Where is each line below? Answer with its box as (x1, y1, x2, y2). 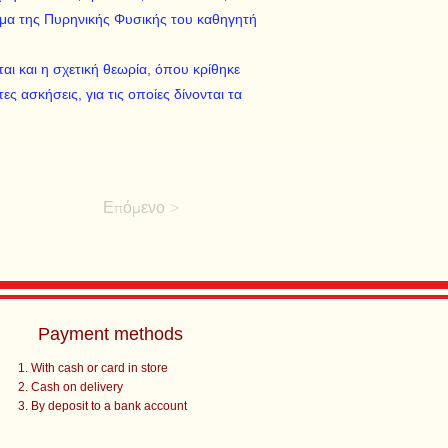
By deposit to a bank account (30, 399, 187, 413)
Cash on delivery (30, 380, 123, 394)
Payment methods (37, 324, 183, 344)
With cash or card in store (30, 361, 168, 375)
